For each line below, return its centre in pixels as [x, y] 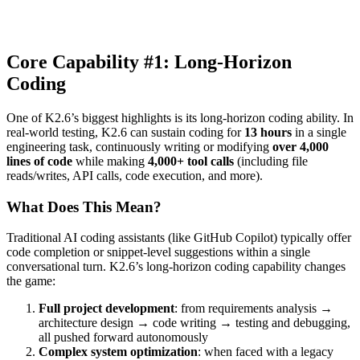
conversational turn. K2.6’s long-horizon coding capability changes [176, 267]
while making [110, 161]
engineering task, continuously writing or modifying [139, 146]
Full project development [106, 309]
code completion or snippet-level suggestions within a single [158, 252]
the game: [31, 281]
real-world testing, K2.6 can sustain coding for [125, 132]
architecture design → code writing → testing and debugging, [194, 323]
